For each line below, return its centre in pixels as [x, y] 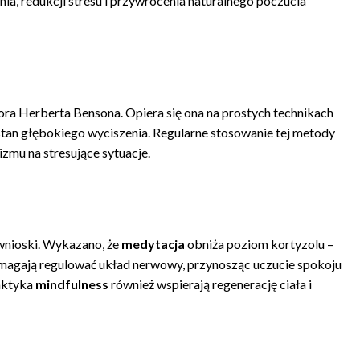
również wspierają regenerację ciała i [211, 284]
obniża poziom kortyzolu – [260, 244]
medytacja [153, 244]
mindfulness [72, 284]
